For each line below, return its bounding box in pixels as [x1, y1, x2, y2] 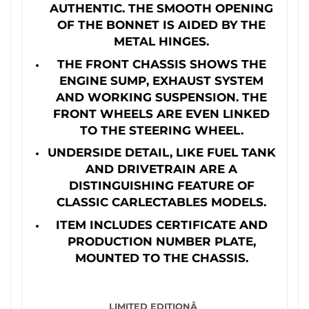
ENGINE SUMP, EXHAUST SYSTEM [59, 72, 263, 88]
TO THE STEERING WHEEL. [79, 122, 243, 137]
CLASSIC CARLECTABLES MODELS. [57, 195, 266, 210]
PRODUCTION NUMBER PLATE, [67, 233, 256, 248]
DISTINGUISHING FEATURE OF [68, 178, 255, 193]
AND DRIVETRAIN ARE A [86, 161, 237, 177]
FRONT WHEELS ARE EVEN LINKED [53, 106, 270, 121]
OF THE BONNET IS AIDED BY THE [57, 17, 266, 32]
